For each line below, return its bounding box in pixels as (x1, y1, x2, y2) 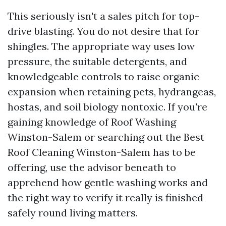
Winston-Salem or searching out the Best (8, 131, 204, 143)
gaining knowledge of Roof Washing (8, 116, 176, 128)
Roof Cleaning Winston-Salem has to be (8, 146, 196, 158)
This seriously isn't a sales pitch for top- (8, 10, 199, 22)
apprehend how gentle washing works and (8, 176, 208, 189)
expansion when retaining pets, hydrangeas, (8, 85, 216, 98)
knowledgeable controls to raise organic (8, 70, 199, 83)
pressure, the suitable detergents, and (8, 55, 187, 68)
